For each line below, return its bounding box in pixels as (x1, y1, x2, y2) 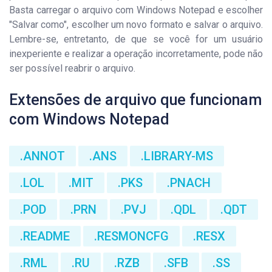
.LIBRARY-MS (141, 149, 213, 163)
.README (20, 229, 70, 243)
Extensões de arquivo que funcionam (9, 91, 262, 109)
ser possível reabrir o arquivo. (9, 63, 135, 74)
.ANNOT (20, 149, 65, 163)
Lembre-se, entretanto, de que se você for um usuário (9, 33, 263, 45)
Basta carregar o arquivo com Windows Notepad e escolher (9, 4, 263, 16)
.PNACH (167, 175, 211, 190)
